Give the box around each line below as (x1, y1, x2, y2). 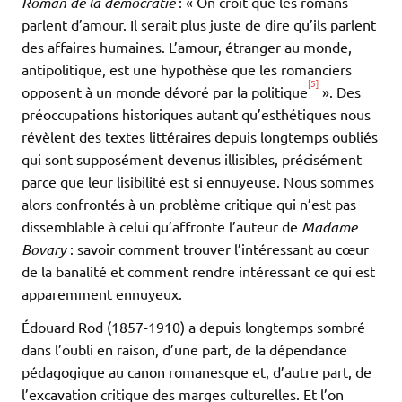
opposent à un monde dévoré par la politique (22, 82, 308, 100)
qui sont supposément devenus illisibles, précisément (22, 149, 362, 168)
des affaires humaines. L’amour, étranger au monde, (22, 37, 352, 56)
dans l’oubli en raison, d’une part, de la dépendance (22, 339, 347, 358)
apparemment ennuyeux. (22, 284, 182, 302)
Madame (301, 216, 357, 236)
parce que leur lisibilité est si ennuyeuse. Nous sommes (22, 171, 374, 190)
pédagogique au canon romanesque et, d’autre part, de (22, 362, 371, 380)
